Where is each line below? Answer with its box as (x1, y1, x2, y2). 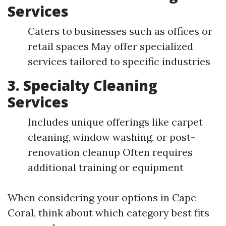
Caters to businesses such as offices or (28, 24, 212, 37)
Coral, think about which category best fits (8, 206, 209, 219)
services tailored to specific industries (28, 54, 210, 68)
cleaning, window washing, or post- (28, 130, 195, 143)
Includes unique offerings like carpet (28, 115, 203, 128)
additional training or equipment (28, 160, 184, 174)
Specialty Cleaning (23, 75, 157, 95)
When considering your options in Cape (8, 191, 196, 204)
